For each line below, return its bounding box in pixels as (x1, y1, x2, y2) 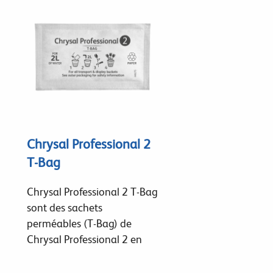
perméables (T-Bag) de (26, 216, 132, 230)
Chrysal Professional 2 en (26, 232, 142, 246)
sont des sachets (26, 200, 102, 214)
